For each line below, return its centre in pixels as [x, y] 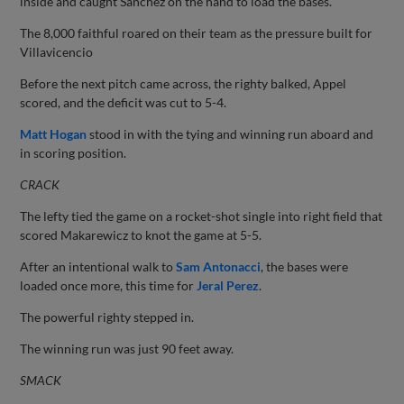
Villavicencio [57, 51]
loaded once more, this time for [109, 285]
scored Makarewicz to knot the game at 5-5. [141, 234]
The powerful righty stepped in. [107, 317]
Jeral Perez [228, 285]
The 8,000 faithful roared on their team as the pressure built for [197, 32]
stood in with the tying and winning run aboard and [230, 133]
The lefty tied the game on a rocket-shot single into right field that [202, 216]
